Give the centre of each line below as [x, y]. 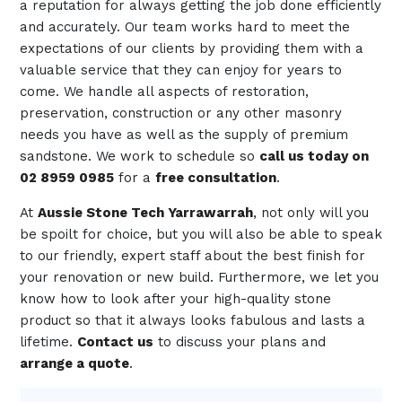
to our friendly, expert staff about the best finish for [192, 256]
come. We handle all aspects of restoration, [164, 92]
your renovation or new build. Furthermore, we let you [199, 277]
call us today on [314, 156]
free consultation [215, 178]
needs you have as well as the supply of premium [184, 135]
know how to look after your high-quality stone [175, 299]
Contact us [115, 342]
